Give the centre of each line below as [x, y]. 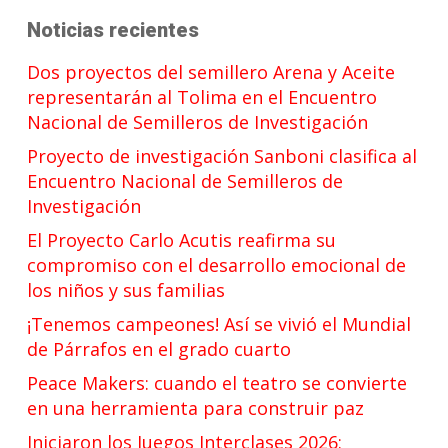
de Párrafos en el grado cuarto [159, 349]
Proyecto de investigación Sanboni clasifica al [222, 156]
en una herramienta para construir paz [195, 408]
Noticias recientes [113, 30]
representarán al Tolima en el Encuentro [202, 97]
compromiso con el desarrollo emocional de [216, 265]
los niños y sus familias [126, 290]
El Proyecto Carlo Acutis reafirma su [181, 240]
